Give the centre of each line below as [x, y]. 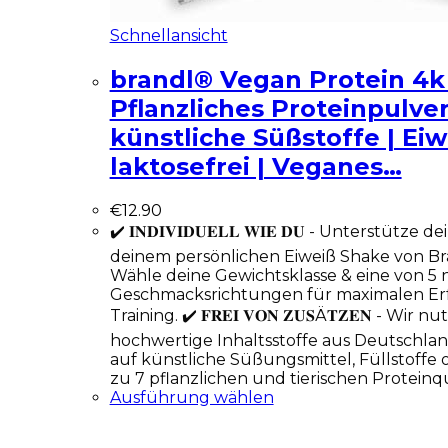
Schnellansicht [168, 35]
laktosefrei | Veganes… [255, 166]
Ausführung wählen [191, 397]
